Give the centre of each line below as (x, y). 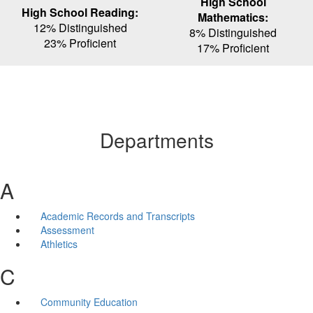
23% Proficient (80, 43)
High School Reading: (80, 12)
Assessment (67, 230)
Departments (156, 139)
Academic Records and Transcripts (117, 216)
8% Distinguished (233, 32)
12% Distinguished (80, 28)
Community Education (89, 301)
